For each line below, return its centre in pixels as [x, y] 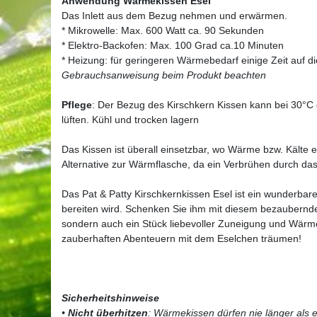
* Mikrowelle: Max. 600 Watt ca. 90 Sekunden [163, 30]
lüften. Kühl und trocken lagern [130, 119]
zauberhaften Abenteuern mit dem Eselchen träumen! [181, 238]
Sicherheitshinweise [110, 298]
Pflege [77, 104]
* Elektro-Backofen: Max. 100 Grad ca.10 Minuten [173, 45]
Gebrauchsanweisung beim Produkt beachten [164, 75]
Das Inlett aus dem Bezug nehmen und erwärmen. [174, 15]
